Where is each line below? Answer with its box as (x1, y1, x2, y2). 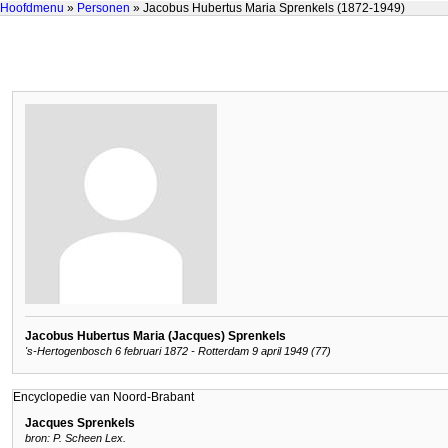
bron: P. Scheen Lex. (25, 432, 126, 445)
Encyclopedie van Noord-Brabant (13, 389, 194, 404)
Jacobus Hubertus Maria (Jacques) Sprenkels (25, 329, 286, 343)
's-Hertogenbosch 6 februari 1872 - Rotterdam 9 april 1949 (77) (25, 345, 331, 358)
